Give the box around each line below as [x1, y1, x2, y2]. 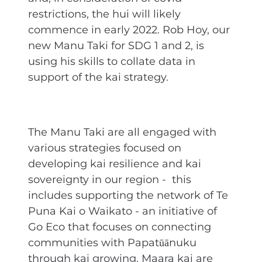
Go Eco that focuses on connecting [28, 219, 211, 236]
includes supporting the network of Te [28, 187, 228, 205]
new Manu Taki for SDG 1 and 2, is [28, 37, 204, 54]
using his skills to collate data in [28, 53, 195, 70]
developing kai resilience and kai [28, 156, 201, 173]
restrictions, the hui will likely [28, 5, 181, 23]
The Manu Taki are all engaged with [28, 124, 216, 142]
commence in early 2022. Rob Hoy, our [28, 21, 230, 39]
